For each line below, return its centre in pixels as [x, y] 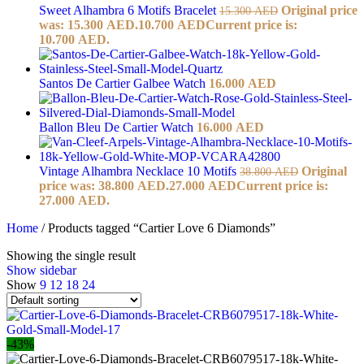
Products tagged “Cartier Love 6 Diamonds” [162, 227]
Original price [319, 10]
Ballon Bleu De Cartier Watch [118, 127]
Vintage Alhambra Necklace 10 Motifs [139, 171]
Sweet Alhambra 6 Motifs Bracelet [129, 10]
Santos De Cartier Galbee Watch [124, 83]
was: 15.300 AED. [89, 24]
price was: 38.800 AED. [104, 185]
